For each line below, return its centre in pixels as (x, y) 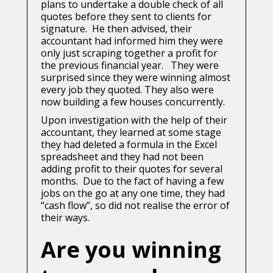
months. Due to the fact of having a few (132, 181)
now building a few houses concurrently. (133, 102)
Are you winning (131, 250)
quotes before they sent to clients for (126, 17)
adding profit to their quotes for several (132, 169)
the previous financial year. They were (130, 66)
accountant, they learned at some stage (131, 133)
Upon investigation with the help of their (134, 120)
